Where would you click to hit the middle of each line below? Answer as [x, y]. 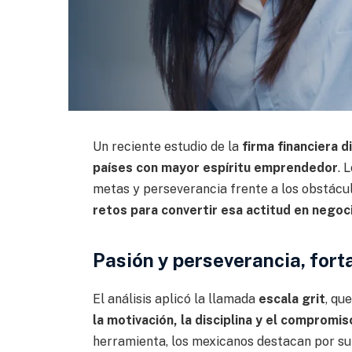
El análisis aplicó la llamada [175, 299]
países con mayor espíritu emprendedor [215, 167]
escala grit [291, 299]
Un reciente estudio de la [167, 146]
